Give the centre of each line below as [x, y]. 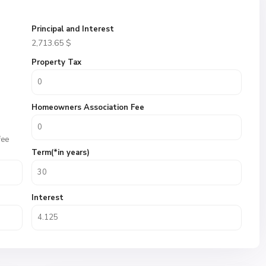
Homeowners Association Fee [88, 107]
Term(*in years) [61, 153]
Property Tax [56, 62]
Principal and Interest [73, 29]
